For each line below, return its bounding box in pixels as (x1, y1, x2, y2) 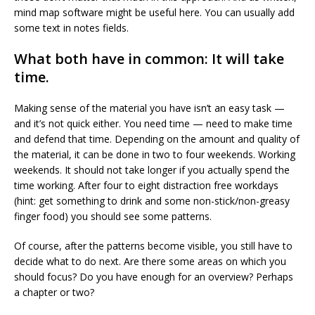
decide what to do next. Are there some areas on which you (14, 255, 286, 268)
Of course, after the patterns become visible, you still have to (14, 239, 292, 252)
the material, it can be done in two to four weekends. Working (14, 148, 295, 161)
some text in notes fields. (14, 21, 129, 34)
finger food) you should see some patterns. (14, 210, 212, 223)
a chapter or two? (14, 285, 94, 299)
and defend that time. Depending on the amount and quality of (14, 132, 300, 146)
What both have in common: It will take (14, 49, 284, 68)
